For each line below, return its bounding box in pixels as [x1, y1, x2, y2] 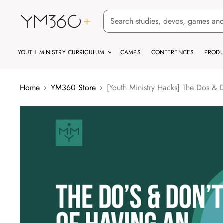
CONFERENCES [151, 48, 194, 57]
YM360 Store [51, 82, 96, 93]
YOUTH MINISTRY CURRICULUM [18, 48, 107, 57]
